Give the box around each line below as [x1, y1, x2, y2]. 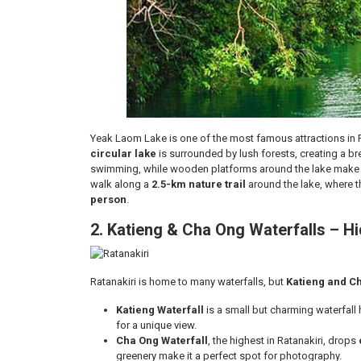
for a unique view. [116, 319, 197, 331]
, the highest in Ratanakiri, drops [208, 334, 359, 346]
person [90, 193, 127, 205]
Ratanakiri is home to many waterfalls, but [90, 276, 286, 288]
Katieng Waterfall [116, 304, 204, 316]
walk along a [90, 178, 151, 190]
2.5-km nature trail [151, 178, 246, 190]
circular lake [90, 147, 156, 160]
